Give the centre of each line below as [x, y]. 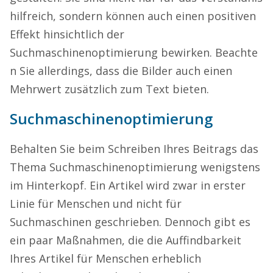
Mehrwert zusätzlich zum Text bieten [108, 89]
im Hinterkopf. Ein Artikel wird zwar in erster [128, 185]
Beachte [236, 52]
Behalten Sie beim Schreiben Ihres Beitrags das [134, 148]
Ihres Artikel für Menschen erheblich [105, 258]
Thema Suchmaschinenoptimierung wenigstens [135, 167]
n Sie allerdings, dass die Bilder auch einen [121, 70]
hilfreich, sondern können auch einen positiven [133, 16]
